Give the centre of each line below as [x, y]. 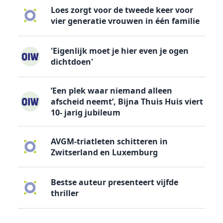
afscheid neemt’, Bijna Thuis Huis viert [127, 102]
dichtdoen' [72, 62]
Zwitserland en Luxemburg [104, 152]
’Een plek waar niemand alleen [111, 91]
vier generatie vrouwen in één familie [125, 21]
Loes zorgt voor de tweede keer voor [122, 10]
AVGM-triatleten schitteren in [109, 141]
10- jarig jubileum [85, 112]
